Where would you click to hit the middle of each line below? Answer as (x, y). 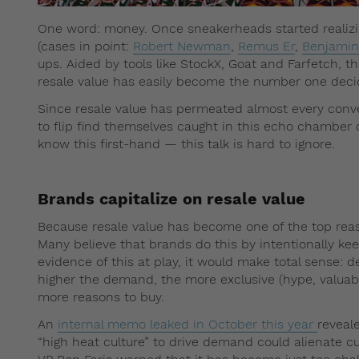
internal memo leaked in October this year (188, 324)
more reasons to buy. (101, 296)
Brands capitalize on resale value (171, 198)
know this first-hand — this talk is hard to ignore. (186, 143)
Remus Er (266, 46)
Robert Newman (182, 46)
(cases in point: (85, 46)
